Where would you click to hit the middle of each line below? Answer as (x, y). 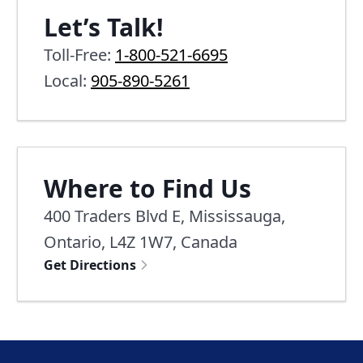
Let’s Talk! (104, 27)
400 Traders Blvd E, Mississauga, (164, 216)
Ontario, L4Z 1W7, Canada (141, 241)
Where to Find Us (147, 188)
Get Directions (90, 265)
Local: (67, 80)
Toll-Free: (79, 54)
